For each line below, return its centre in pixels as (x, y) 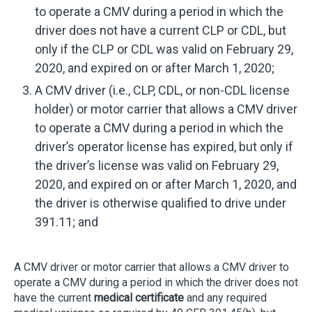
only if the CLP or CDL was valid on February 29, (164, 49)
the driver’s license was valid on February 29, (157, 165)
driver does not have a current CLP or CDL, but (161, 30)
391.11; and (67, 221)
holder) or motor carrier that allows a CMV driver (166, 109)
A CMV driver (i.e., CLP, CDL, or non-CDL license (163, 90)
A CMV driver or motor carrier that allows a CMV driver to (151, 267)
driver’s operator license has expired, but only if (164, 146)
